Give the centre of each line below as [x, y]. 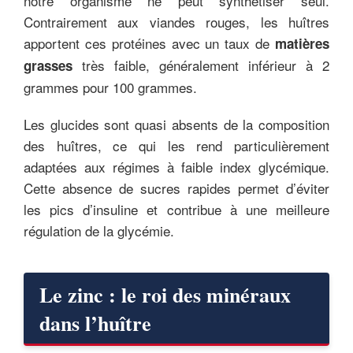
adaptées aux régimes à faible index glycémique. [176, 166]
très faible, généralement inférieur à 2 [201, 65]
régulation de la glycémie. [99, 230]
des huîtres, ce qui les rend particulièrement [176, 145]
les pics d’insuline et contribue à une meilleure [176, 209]
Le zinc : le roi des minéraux [165, 294]
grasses [48, 65]
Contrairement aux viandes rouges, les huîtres [176, 21]
